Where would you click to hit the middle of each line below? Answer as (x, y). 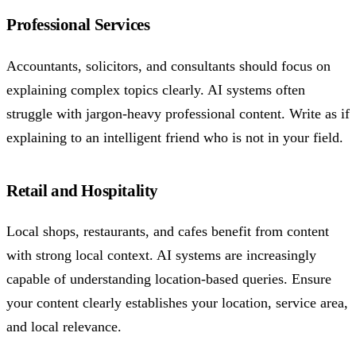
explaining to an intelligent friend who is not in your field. (175, 137)
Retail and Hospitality (82, 191)
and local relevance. (64, 327)
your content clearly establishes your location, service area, (177, 303)
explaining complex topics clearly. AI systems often (156, 89)
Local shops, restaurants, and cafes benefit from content (168, 232)
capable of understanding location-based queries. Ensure (169, 279)
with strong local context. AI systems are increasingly (161, 255)
